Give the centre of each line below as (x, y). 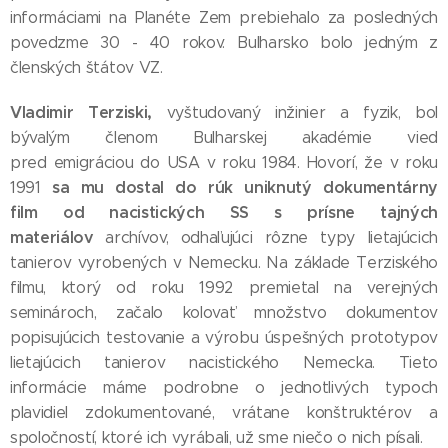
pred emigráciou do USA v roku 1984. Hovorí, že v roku (224, 162)
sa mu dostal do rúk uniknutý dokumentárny (244, 187)
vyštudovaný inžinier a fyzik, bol (302, 112)
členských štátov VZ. (86, 67)
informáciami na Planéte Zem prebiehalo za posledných (224, 17)
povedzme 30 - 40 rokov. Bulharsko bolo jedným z (224, 42)
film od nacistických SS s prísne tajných (224, 212)
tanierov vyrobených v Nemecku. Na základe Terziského (224, 262)
